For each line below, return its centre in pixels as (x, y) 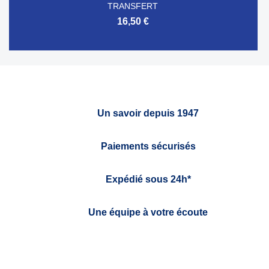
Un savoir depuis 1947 (148, 113)
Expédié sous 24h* (148, 179)
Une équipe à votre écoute (148, 212)
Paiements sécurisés (148, 146)
